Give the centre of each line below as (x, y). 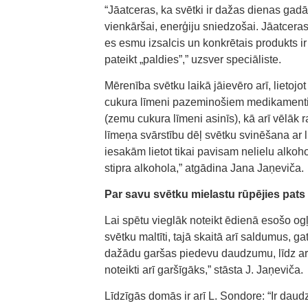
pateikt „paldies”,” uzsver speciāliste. (193, 59)
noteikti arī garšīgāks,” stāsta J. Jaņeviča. (204, 270)
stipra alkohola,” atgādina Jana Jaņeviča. (204, 168)
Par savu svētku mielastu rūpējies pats (205, 194)
